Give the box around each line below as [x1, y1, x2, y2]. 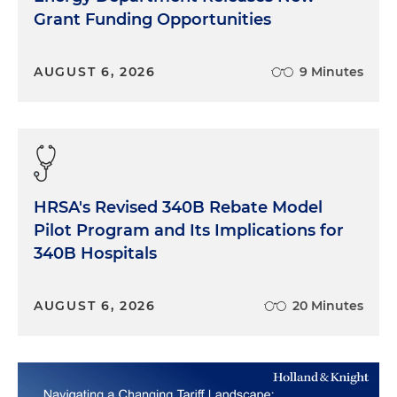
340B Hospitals [34, 244, 157, 264]
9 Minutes [300, 64, 363, 81]
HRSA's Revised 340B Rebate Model [34, 198, 323, 218]
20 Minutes [292, 298, 363, 315]
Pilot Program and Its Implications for [34, 221, 344, 241]
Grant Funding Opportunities [34, 10, 271, 30]
